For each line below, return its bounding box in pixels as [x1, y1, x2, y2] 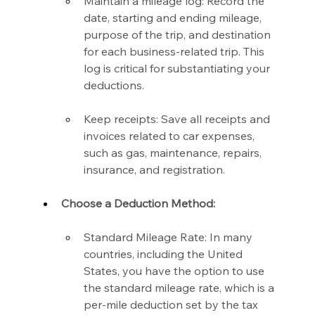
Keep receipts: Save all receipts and [84, 112, 274, 127]
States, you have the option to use [84, 264, 268, 278]
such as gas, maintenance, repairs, [84, 146, 265, 160]
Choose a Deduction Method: [61, 196, 216, 211]
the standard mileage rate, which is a [84, 281, 278, 295]
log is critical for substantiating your [84, 61, 274, 76]
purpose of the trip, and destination [84, 27, 274, 42]
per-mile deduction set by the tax [84, 297, 262, 312]
